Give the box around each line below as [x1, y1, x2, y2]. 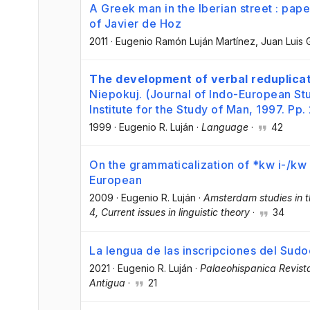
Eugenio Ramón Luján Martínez [116, 35, 255, 47]
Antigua [89, 276, 125, 289]
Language [201, 121, 248, 134]
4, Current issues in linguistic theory [89, 206, 250, 219]
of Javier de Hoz [89, 17, 181, 30]
